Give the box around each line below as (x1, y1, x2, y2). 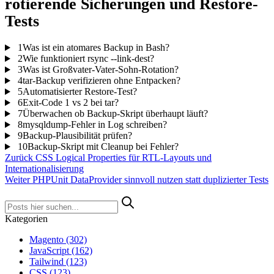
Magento (29, 234, 66, 245)
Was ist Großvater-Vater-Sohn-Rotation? (22, 64, 179, 75)
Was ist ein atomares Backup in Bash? (22, 42, 169, 53)
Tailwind (29, 256, 66, 267)
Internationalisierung (5, 163, 84, 174)
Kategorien (5, 213, 48, 224)
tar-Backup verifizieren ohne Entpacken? (22, 75, 180, 86)
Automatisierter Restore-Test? (22, 86, 137, 97)
